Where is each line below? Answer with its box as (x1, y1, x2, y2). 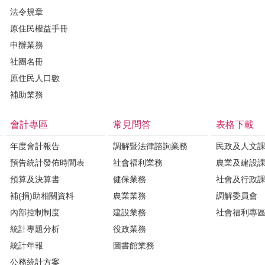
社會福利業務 (113, 157, 163, 167)
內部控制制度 (10, 207, 60, 217)
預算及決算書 (10, 174, 60, 184)
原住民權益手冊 (10, 23, 68, 33)
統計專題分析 (10, 224, 60, 234)
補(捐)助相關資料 (10, 190, 74, 201)
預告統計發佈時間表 (10, 157, 85, 167)
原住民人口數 (10, 73, 60, 83)
